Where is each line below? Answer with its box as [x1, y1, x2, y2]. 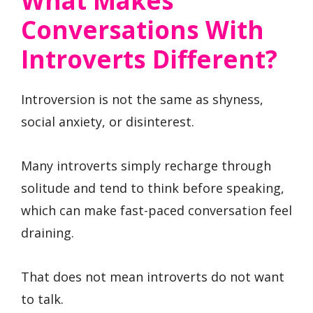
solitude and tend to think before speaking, [21, 179, 284, 196]
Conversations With [21, 13, 264, 47]
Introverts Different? [21, 43, 277, 76]
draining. [21, 224, 74, 241]
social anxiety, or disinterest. [21, 113, 194, 131]
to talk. [21, 290, 64, 307]
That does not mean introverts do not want [21, 268, 284, 285]
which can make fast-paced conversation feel [21, 201, 292, 219]
